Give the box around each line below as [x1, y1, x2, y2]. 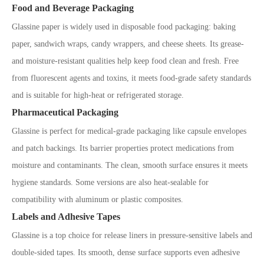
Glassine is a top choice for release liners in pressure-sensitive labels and [12, 231, 252, 240]
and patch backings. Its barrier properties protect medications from [12, 144, 234, 153]
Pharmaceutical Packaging [12, 107, 118, 117]
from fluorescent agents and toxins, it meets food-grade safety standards [12, 74, 251, 82]
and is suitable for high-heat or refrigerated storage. [12, 91, 184, 100]
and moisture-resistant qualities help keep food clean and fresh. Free [12, 57, 239, 65]
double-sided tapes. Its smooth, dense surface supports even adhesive [12, 248, 240, 257]
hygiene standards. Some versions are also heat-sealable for [12, 178, 209, 187]
